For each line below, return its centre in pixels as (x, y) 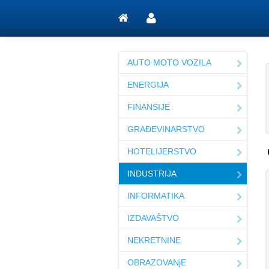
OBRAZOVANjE (157, 262)
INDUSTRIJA (152, 174)
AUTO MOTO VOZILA (169, 62)
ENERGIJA (148, 85)
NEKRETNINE (154, 240)
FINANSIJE (149, 107)
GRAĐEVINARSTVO (166, 129)
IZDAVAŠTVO (153, 218)
